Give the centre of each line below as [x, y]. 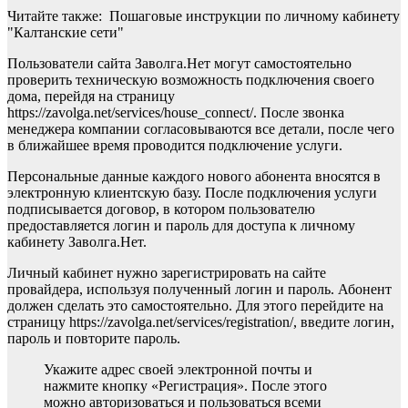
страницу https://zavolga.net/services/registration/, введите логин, [201, 322]
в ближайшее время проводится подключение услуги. [175, 146]
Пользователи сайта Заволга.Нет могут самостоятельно [179, 64]
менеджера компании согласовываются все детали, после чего [201, 129]
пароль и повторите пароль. [94, 339]
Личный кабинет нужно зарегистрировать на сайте [167, 273]
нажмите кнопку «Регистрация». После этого [185, 386]
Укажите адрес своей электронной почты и [178, 370]
